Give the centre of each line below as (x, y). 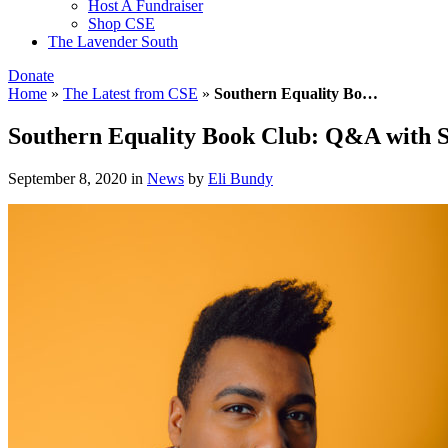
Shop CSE (121, 23)
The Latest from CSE (130, 93)
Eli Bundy (240, 178)
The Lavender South (113, 41)
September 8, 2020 (67, 178)
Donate (31, 75)
